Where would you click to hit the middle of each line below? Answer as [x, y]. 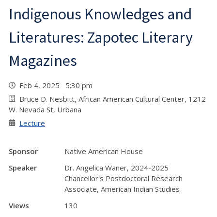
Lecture [32, 123]
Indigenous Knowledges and [100, 14]
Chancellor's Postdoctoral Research [124, 178]
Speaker [23, 167]
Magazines [43, 60]
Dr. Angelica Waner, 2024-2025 [116, 167]
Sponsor [23, 151]
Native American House [104, 151]
